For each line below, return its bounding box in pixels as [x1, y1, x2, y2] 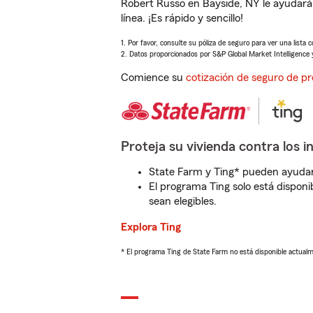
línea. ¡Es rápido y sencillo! [121, 13, 243, 24]
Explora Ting [121, 221, 181, 233]
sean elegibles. [149, 196, 217, 207]
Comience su [121, 72, 186, 83]
